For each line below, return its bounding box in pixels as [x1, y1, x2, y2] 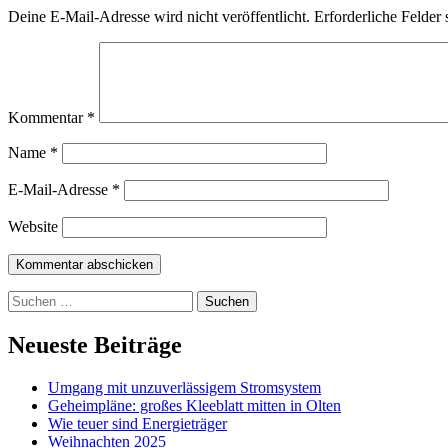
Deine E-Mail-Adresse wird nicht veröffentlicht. [8, 8, 310, 26]
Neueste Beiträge [8, 332, 182, 359]
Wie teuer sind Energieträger [48, 415, 227, 433]
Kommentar [8, 109, 87, 127]
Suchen [7, 290, 54, 308]
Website [8, 218, 58, 236]
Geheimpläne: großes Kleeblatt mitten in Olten [48, 397, 341, 415]
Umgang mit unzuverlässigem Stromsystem [48, 379, 321, 397]
